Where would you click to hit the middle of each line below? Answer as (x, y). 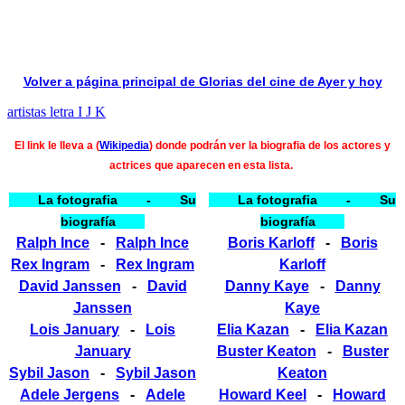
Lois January (75, 329)
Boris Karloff (271, 242)
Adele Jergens (70, 394)
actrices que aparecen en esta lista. (202, 165)
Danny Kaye (267, 286)
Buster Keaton (266, 351)
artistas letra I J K (57, 111)
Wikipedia (124, 145)
